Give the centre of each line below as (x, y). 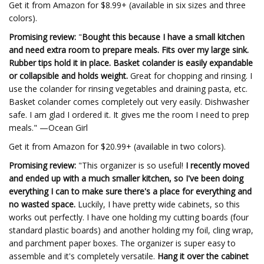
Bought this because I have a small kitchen (163, 37)
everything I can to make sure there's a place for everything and (130, 191)
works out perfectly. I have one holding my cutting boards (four (129, 217)
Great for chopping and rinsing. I (190, 76)
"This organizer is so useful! (131, 165)
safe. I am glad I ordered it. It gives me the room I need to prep (129, 115)
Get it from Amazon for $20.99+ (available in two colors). (117, 146)
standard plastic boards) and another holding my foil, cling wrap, (131, 230)
